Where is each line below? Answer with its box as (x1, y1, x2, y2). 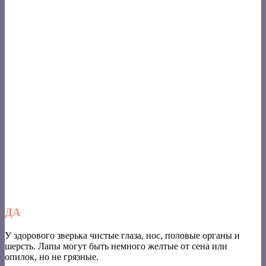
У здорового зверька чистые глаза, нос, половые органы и (5, 230, 240, 240)
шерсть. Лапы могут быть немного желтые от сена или (5, 240, 227, 251)
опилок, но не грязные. (5, 251, 99, 262)
